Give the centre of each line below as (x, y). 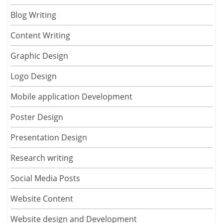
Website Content (42, 198)
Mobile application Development (71, 96)
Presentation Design (49, 137)
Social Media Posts (45, 178)
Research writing (42, 158)
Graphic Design (39, 56)
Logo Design (34, 76)
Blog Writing (33, 15)
